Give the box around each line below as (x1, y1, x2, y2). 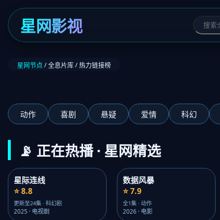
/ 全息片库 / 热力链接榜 (43, 60, 111, 69)
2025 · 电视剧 (14, 207, 50, 216)
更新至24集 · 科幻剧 (14, 199, 62, 207)
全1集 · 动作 (123, 199, 152, 207)
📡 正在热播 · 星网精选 (19, 140, 161, 160)
